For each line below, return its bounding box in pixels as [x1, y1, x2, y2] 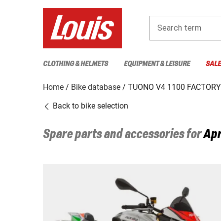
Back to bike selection [51, 101, 128, 110]
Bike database [71, 82, 120, 92]
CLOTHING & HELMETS [43, 59, 108, 68]
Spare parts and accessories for [43, 127, 203, 142]
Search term [157, 23, 201, 33]
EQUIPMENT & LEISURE [124, 59, 190, 68]
